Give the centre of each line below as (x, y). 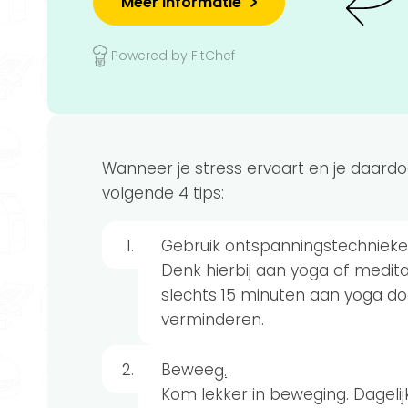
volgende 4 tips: (163, 193)
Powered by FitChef (173, 55)
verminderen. (213, 319)
